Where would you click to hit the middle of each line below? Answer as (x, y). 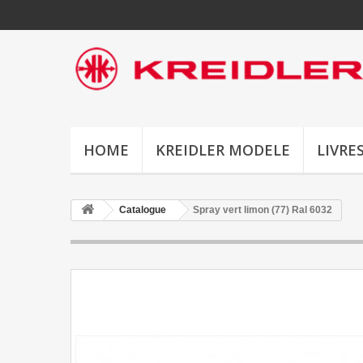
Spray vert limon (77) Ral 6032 (263, 210)
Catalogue (143, 210)
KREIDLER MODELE (223, 150)
